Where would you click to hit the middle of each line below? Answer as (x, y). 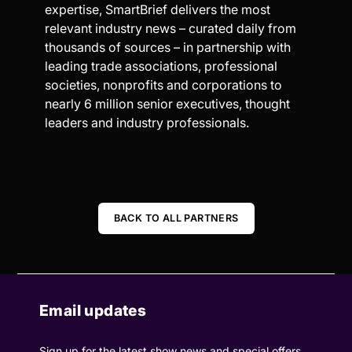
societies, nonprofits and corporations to (164, 84)
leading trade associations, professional (161, 66)
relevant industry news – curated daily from (171, 28)
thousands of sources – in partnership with (168, 47)
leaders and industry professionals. (147, 122)
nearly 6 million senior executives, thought (168, 103)
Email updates (93, 310)
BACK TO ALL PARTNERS (176, 218)
